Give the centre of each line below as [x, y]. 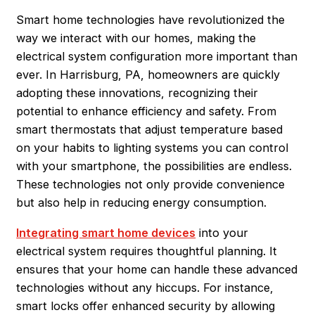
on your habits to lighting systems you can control [153, 148]
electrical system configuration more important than [157, 57]
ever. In [38, 75]
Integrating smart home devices [106, 232]
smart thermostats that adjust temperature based [150, 130]
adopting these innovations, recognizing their [137, 93]
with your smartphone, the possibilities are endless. [154, 166]
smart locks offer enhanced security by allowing [146, 306]
